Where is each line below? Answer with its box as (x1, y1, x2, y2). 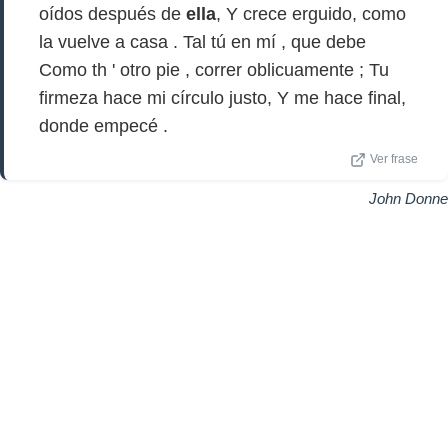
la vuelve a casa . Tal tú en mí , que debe (39, 32, 366, 52)
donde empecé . (39, 116, 168, 136)
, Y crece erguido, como (216, 4, 406, 24)
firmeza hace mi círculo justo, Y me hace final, (39, 88, 406, 108)
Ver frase (370, 153, 418, 165)
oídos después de (39, 4, 186, 24)
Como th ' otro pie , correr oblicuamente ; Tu (39, 60, 389, 80)
